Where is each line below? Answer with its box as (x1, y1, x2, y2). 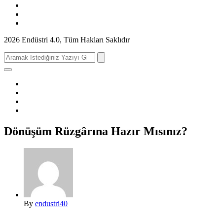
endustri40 (35, 199, 68, 208)
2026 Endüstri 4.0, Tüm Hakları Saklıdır (4, 36, 130, 44)
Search (3, 52, 25, 60)
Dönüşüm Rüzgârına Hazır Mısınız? (4, 124, 187, 138)
